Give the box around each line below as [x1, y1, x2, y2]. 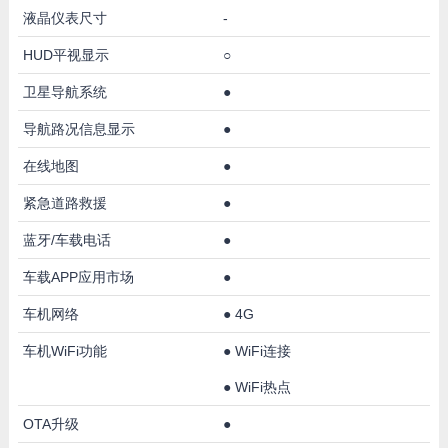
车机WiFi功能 [22, 342, 107, 359]
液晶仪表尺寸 [22, 9, 107, 26]
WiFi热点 [234, 378, 291, 395]
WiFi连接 [234, 342, 291, 359]
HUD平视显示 [22, 46, 109, 63]
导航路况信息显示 [22, 120, 135, 137]
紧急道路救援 [22, 194, 107, 211]
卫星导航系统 [22, 83, 107, 100]
